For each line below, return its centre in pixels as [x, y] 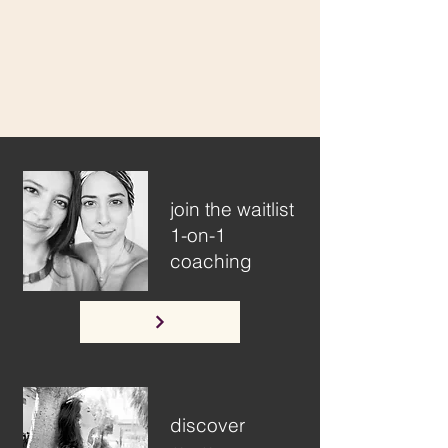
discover [210, 425]
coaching [211, 261]
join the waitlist [232, 209]
